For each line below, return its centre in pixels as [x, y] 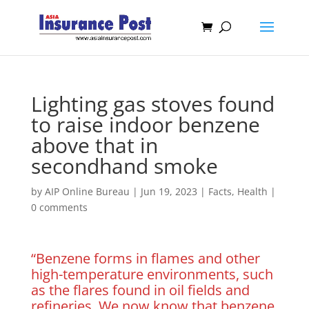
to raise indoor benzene [145, 124]
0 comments [59, 207]
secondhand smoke [124, 166]
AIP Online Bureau [87, 191]
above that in [94, 145]
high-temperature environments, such [152, 274]
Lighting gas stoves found [152, 104]
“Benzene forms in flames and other [145, 258]
